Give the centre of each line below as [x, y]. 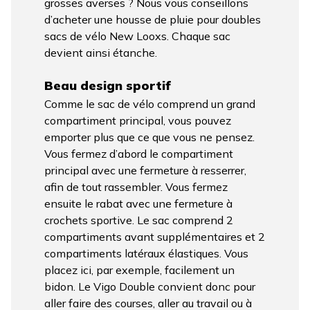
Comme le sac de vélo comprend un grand [150, 104]
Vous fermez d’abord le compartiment [139, 154]
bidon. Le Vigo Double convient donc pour [150, 287]
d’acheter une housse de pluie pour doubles [153, 19]
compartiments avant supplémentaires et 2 [155, 237]
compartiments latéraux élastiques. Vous [146, 254]
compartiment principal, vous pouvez [138, 121]
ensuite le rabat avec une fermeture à [138, 204]
